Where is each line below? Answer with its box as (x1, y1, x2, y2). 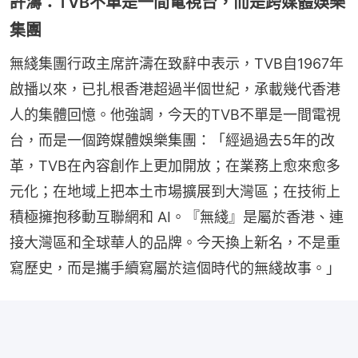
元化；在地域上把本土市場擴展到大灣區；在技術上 (10, 183, 340, 201)
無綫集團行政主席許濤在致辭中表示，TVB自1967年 (10, 55, 344, 73)
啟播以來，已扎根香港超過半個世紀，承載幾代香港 (10, 81, 340, 98)
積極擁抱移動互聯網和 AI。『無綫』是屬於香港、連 (10, 209, 344, 226)
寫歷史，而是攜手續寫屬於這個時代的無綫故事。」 (10, 260, 340, 277)
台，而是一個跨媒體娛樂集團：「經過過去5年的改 (10, 132, 335, 149)
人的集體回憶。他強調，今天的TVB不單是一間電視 (10, 106, 340, 124)
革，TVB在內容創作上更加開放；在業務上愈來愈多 (10, 157, 340, 175)
